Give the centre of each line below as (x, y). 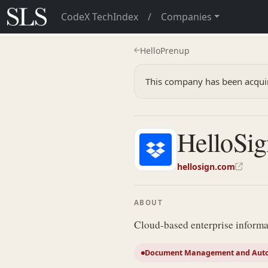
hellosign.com (206, 167)
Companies (186, 17)
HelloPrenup (165, 51)
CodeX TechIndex (99, 17)
